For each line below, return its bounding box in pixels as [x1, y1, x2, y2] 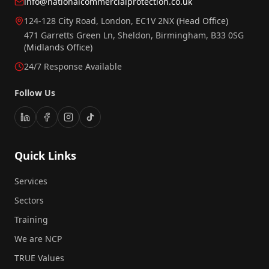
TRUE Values [14, 252, 64, 264]
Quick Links [14, 148, 76, 163]
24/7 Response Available [24, 61, 122, 72]
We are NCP [14, 233, 62, 244]
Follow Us [14, 87, 55, 98]
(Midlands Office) [24, 41, 92, 53]
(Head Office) [177, 15, 228, 26]
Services [14, 175, 47, 187]
